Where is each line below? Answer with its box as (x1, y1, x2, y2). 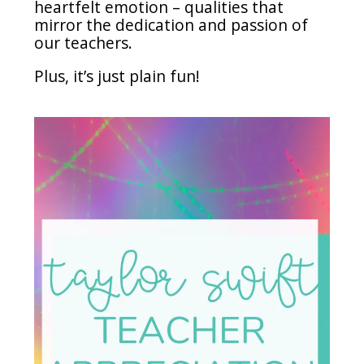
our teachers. (34, 32, 133, 54)
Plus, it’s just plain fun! (34, 65, 201, 88)
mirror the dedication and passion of (34, 14, 309, 37)
